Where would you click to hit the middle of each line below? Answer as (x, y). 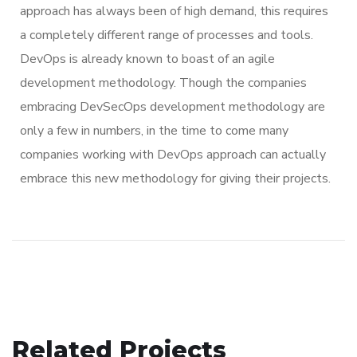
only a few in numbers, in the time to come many (154, 130)
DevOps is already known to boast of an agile (147, 59)
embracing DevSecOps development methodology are (173, 106)
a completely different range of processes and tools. (167, 35)
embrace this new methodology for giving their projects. (175, 178)
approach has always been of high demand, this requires (174, 11)
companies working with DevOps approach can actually (173, 154)
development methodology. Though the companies (163, 82)
